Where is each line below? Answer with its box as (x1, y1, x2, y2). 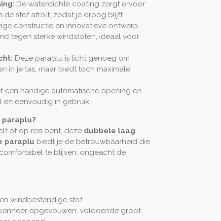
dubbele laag (84, 126, 135, 135)
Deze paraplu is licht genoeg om (14, 53, 130, 63)
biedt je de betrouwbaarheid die (37, 137, 150, 146)
